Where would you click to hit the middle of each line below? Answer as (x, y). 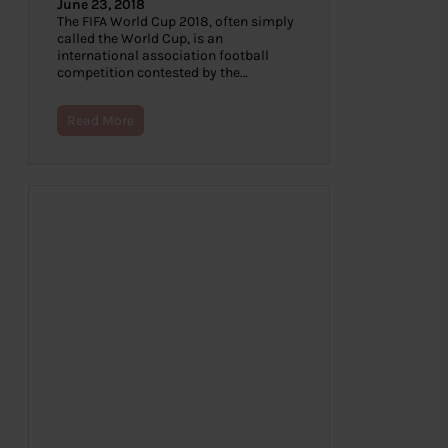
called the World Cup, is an (140, 39)
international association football (163, 56)
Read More (100, 121)
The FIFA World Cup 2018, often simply (175, 22)
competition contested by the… (152, 73)
